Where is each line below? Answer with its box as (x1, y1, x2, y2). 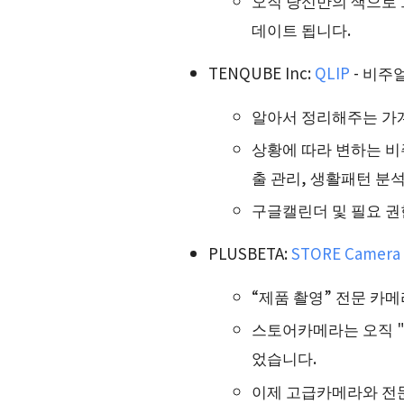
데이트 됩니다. (252, 17, 351, 41)
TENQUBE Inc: (208, 60, 315, 84)
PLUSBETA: (208, 242, 291, 264)
